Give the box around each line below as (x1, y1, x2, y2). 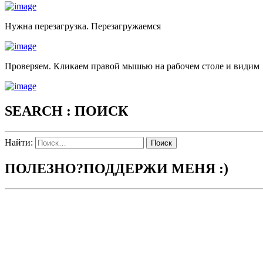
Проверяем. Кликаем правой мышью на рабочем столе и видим (5, 61, 259, 72)
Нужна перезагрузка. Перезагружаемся (5, 21, 161, 32)
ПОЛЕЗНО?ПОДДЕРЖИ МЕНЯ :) (5, 161, 228, 177)
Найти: (5, 137, 33, 148)
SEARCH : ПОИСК (5, 103, 128, 119)
